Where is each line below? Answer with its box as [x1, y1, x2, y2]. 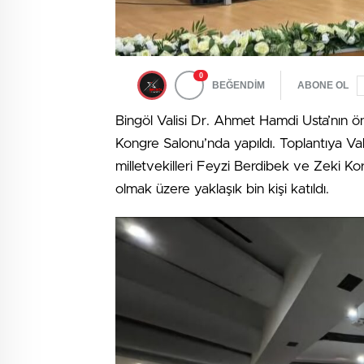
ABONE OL [297, 80, 349, 91]
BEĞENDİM [212, 80, 265, 91]
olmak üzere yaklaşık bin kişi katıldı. [115, 182, 329, 196]
